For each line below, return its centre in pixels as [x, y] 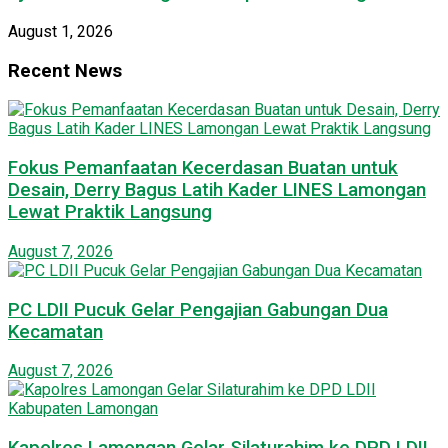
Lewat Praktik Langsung [110, 212]
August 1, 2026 [60, 31]
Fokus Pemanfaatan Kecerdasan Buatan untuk [203, 168]
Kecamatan [55, 331]
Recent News [65, 70]
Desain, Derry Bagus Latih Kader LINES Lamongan [217, 190]
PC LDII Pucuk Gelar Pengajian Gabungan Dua [198, 309]
